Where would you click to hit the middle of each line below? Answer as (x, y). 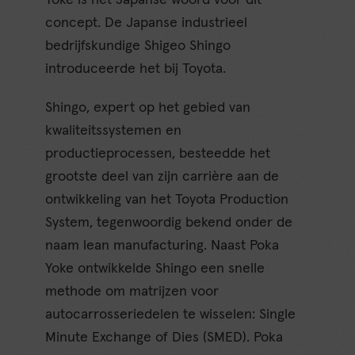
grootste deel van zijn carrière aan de (162, 176)
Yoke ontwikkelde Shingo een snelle (155, 268)
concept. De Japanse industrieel (147, 23)
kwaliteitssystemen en (114, 130)
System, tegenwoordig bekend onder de (169, 222)
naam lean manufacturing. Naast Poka (162, 245)
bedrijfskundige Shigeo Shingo (138, 46)
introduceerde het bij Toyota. (136, 69)
